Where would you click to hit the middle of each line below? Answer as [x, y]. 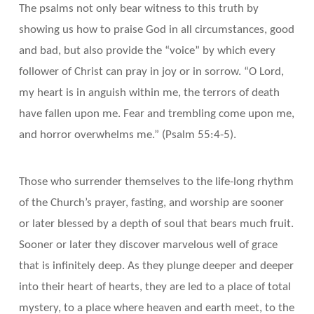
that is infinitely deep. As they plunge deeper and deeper [156, 266]
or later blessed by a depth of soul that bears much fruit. [156, 224]
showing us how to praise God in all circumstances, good [156, 30]
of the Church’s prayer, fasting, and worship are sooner [151, 203]
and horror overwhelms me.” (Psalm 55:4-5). [127, 135]
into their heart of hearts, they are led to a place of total [155, 287]
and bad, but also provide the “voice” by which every [147, 51]
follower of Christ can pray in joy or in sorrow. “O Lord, [151, 72]
